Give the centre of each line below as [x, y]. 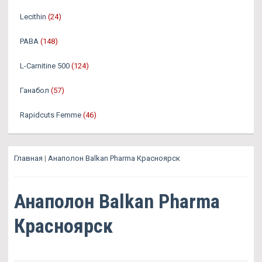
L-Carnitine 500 [45, 65]
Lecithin [33, 16]
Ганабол [35, 90]
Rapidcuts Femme [51, 115]
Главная [28, 158]
